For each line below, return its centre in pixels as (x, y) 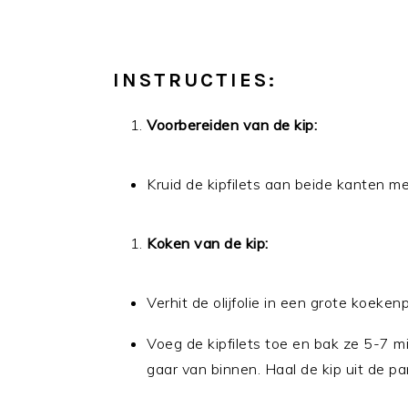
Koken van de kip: (208, 243)
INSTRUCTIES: (195, 80)
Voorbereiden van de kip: (232, 125)
